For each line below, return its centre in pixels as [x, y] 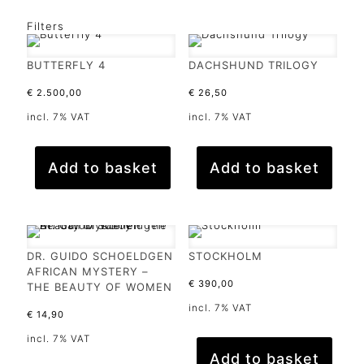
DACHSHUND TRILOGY [253, 65]
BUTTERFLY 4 [66, 65]
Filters [45, 26]
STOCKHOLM [225, 256]
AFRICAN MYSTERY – [88, 271]
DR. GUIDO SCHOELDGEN [100, 256]
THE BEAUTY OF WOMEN [100, 286]
